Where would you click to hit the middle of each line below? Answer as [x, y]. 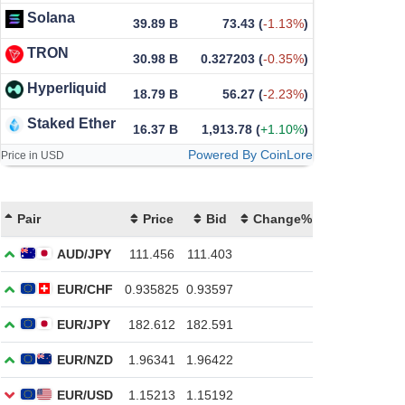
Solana [51, 18]
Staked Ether [71, 124]
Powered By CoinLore [250, 155]
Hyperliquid [67, 89]
